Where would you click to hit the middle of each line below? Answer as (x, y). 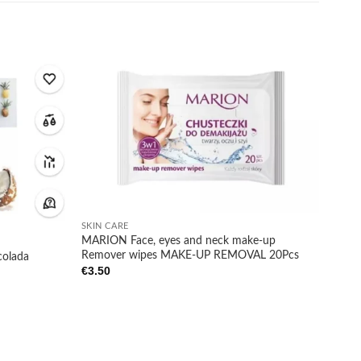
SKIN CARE (105, 226)
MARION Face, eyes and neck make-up (178, 241)
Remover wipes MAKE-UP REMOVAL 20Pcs (190, 255)
